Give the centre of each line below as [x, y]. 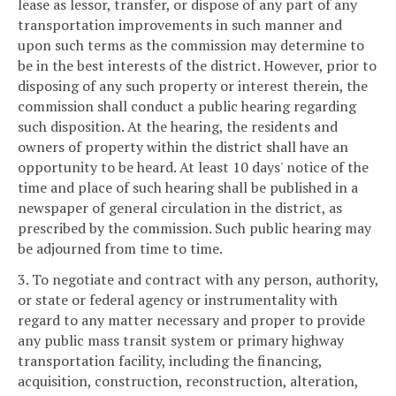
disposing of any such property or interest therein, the [193, 85]
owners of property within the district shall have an [183, 146]
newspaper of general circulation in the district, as [180, 207]
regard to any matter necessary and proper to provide [191, 320]
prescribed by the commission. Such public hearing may [194, 228]
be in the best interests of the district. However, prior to [197, 65]
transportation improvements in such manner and [180, 24]
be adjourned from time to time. [120, 248]
